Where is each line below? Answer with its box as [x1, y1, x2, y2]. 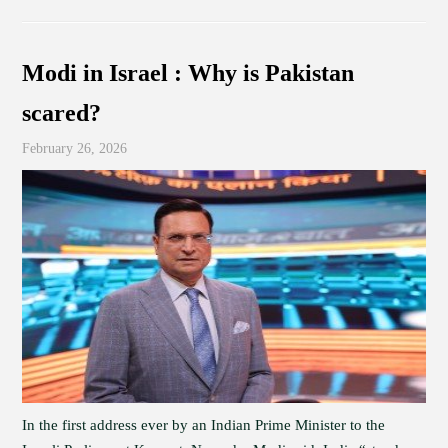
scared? [22, 100, 102, 126]
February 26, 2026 [22, 141, 128, 156]
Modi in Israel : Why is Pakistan [22, 60, 355, 86]
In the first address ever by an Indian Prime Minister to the [22, 417, 386, 433]
